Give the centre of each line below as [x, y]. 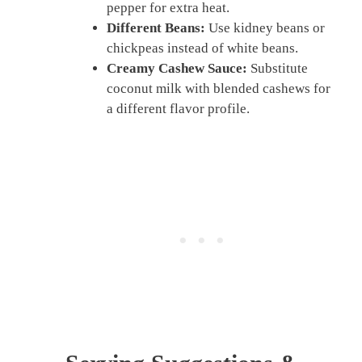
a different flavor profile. [178, 108]
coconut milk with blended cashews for [219, 88]
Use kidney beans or [265, 27]
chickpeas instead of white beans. [202, 48]
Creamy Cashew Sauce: [177, 68]
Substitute [278, 68]
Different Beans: [156, 27]
